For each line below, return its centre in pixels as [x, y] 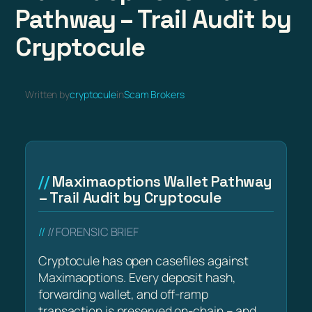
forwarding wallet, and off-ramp [123, 294]
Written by [47, 95]
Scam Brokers [154, 95]
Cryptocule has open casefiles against [144, 260]
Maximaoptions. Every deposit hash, [137, 277]
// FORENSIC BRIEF [93, 232]
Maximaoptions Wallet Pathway [162, 182]
